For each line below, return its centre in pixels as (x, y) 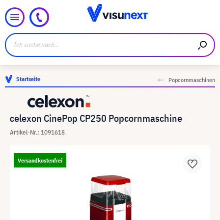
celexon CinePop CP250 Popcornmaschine (96, 118)
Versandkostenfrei (40, 160)
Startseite (28, 79)
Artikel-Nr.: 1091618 (37, 132)
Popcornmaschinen (192, 80)
